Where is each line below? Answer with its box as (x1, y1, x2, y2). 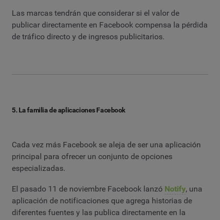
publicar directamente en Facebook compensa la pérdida (12, 20, 208, 30)
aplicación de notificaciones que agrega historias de (12, 195, 192, 205)
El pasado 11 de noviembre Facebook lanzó (12, 184, 165, 193)
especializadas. (12, 164, 65, 173)
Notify (165, 184, 186, 193)
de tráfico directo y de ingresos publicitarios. (12, 32, 165, 42)
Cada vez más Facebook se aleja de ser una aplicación (12, 140, 201, 150)
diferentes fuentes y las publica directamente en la (12, 207, 186, 217)
